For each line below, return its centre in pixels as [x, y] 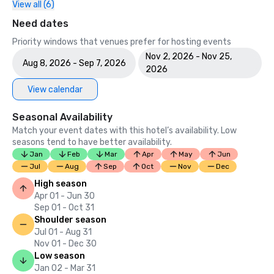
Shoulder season [70, 220]
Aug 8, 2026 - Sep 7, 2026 [74, 63]
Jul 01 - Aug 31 [63, 232]
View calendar [55, 89]
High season [61, 184]
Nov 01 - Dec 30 [65, 244]
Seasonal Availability [62, 117]
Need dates [40, 24]
